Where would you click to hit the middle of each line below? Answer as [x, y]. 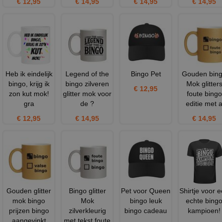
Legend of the [87, 74]
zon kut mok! [29, 93]
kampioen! [204, 210]
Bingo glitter [87, 191]
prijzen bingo [29, 210]
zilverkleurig [87, 210]
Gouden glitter [29, 191]
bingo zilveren [87, 83]
